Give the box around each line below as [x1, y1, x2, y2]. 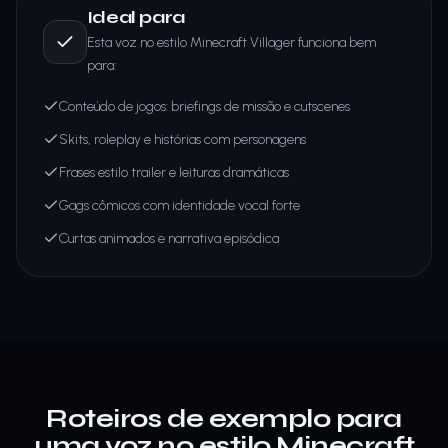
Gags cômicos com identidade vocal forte [59, 196, 300, 214]
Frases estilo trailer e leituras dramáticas [59, 163, 289, 181]
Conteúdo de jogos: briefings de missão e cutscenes [59, 97, 350, 115]
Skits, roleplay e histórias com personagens [59, 130, 306, 148]
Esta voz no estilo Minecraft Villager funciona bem [86, 33, 376, 51]
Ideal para [86, 5, 186, 28]
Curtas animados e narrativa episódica [59, 229, 279, 247]
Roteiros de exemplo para [46, 402, 402, 434]
